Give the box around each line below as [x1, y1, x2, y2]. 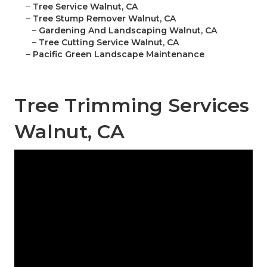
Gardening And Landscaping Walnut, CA [39, 25, 217, 36]
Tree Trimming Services [14, 94, 249, 117]
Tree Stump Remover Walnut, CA [33, 13, 176, 24]
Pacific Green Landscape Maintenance [33, 49, 204, 60]
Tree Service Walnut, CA [33, 1, 138, 13]
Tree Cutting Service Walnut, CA [39, 37, 179, 48]
